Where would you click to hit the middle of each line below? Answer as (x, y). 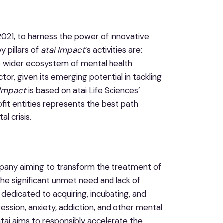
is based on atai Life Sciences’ (83, 90)
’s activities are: (114, 50)
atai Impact (63, 50)
